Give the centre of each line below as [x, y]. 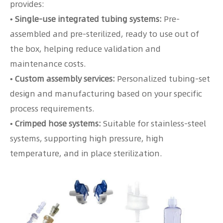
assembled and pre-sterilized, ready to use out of [105, 34]
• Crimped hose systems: [56, 123]
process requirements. [52, 109]
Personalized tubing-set [163, 79]
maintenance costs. [48, 64]
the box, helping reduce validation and [85, 49]
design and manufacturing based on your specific [106, 94]
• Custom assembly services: [62, 79]
